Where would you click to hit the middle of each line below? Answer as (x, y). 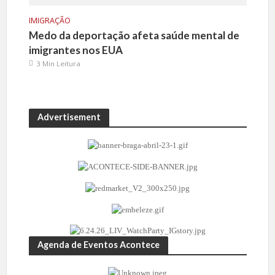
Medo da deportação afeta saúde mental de (134, 35)
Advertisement (69, 117)
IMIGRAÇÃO (49, 20)
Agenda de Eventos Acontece (98, 245)
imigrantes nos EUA (76, 50)
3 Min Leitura (58, 63)
